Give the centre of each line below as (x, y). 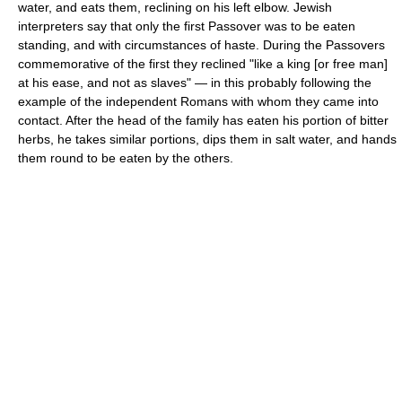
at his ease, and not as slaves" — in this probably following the (195, 82)
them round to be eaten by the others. (126, 157)
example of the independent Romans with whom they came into (198, 101)
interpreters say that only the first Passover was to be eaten (187, 26)
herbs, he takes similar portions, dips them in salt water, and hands (207, 139)
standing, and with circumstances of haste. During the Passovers (201, 44)
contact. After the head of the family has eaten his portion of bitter (203, 120)
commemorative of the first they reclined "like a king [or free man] (203, 63)
